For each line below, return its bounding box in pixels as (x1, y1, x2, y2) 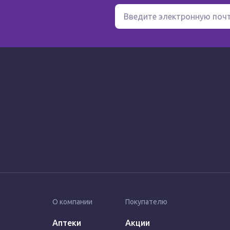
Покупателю (125, 198, 167, 206)
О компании (52, 198, 92, 206)
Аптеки (52, 218, 81, 227)
